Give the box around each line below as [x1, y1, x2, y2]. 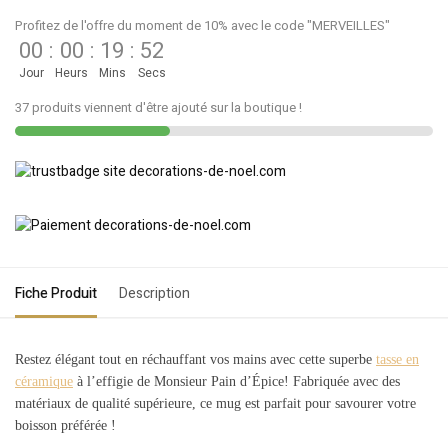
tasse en [376, 351, 419, 367]
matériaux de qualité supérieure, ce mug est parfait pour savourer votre [15, 395, 416, 411]
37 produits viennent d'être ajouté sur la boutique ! [15, 97, 302, 117]
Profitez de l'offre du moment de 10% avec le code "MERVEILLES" [15, 15, 390, 35]
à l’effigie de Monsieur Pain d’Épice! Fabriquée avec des [73, 373, 400, 389]
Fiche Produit [15, 282, 97, 304]
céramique [15, 373, 73, 389]
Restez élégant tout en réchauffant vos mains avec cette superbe [15, 351, 376, 367]
